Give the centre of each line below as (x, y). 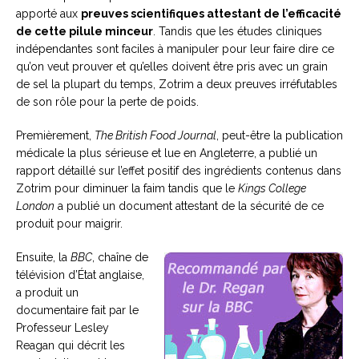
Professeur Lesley (63, 328)
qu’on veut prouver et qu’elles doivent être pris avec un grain (172, 67)
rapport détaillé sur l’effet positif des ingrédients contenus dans (179, 171)
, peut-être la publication (280, 135)
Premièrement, (55, 135)
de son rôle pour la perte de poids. (107, 102)
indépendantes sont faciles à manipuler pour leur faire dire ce (175, 49)
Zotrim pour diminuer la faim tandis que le (127, 188)
